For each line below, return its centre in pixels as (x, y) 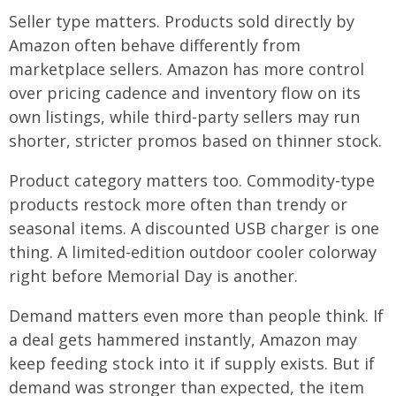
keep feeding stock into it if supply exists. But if (192, 364)
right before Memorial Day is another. (153, 276)
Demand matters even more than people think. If (196, 316)
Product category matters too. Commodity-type (192, 181)
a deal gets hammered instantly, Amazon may (183, 340)
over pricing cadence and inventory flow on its (185, 93)
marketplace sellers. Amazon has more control (187, 69)
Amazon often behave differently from (155, 46)
